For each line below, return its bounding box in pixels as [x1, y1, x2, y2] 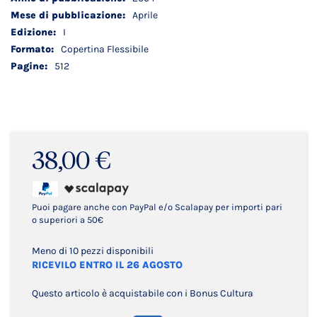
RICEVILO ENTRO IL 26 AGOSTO [32, 259, 183, 271]
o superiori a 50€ [32, 214, 103, 225]
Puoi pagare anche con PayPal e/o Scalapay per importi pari [32, 202, 282, 212]
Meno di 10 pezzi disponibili [32, 245, 154, 257]
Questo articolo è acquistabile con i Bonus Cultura [32, 287, 253, 299]
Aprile [132, 9, 158, 21]
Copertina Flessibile [61, 43, 149, 55]
